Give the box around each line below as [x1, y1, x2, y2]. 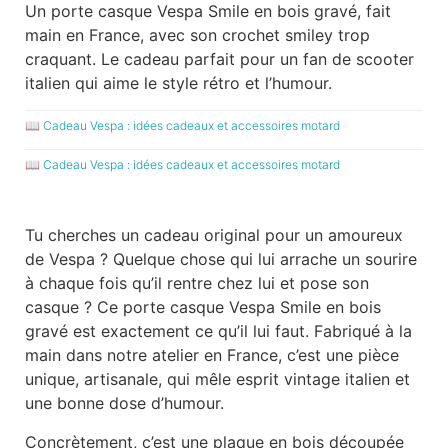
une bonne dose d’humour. [25, 393, 224, 414]
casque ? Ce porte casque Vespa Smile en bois [25, 297, 381, 318]
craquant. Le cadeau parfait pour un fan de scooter [25, 49, 414, 70]
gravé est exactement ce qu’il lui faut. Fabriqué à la [25, 321, 412, 342]
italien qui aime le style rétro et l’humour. [25, 73, 332, 94]
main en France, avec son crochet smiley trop [25, 25, 370, 46]
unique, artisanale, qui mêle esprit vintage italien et [25, 369, 410, 390]
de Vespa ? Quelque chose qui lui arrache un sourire [25, 249, 417, 270]
